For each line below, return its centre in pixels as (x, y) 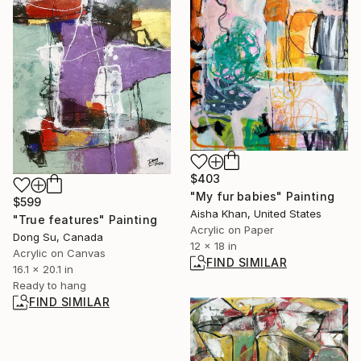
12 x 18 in (214, 245)
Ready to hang (50, 285)
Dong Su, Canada (58, 237)
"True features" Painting (85, 219)
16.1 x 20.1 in (43, 269)
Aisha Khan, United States (256, 213)
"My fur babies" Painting (262, 196)
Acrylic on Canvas (59, 253)
